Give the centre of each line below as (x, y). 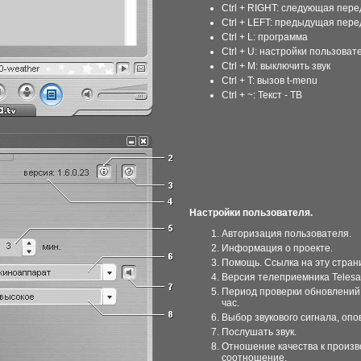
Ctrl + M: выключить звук (276, 66)
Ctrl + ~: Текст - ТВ (262, 95)
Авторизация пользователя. (286, 234)
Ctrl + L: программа (265, 37)
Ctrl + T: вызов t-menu (270, 81)
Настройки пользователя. (251, 213)
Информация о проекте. (277, 248)
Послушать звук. (259, 332)
